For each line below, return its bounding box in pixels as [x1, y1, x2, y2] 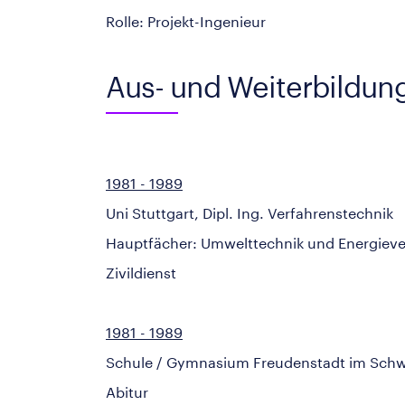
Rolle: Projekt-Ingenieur [106, 13, 266, 30]
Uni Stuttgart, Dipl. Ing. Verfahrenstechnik [106, 204, 393, 221]
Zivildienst [106, 264, 176, 281]
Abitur [106, 383, 148, 400]
